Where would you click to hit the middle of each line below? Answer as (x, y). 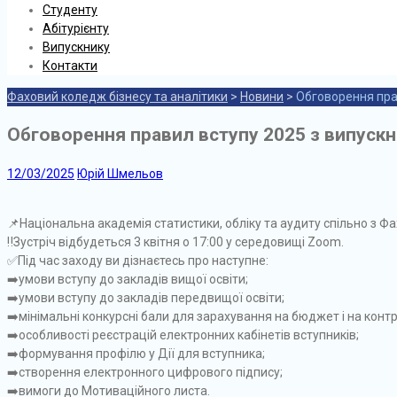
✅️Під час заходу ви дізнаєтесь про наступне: (138, 260)
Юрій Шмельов (120, 173)
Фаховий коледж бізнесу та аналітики (117, 97)
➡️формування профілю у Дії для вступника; (136, 353)
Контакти (70, 66)
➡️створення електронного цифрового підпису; (145, 372)
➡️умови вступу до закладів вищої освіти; (128, 279)
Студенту (70, 10)
